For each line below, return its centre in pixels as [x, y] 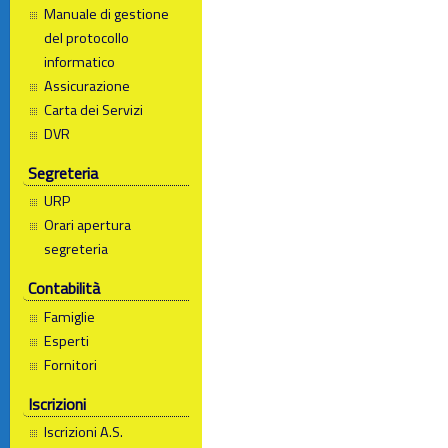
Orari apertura [88, 225]
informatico [80, 62]
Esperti [67, 340]
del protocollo [87, 38]
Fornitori [71, 364]
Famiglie [70, 316]
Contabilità [63, 288]
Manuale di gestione [107, 14]
